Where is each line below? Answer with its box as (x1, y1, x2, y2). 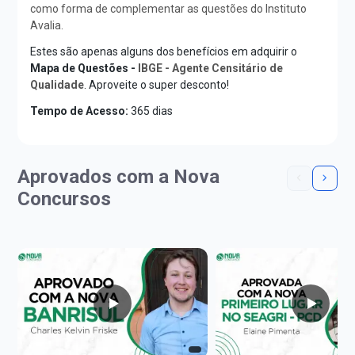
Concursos (17, 187, 112, 210)
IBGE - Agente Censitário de (138, 61, 284, 74)
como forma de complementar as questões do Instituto (30, 2, 307, 15)
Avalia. (30, 18, 64, 32)
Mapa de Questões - (30, 61, 139, 74)
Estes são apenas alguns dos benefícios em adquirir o (30, 44, 298, 58)
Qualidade (30, 78, 85, 91)
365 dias (128, 104, 174, 117)
